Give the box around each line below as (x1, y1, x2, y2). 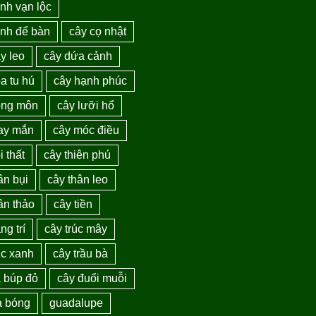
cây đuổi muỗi (57, 272, 128, 284)
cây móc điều (53, 123, 120, 136)
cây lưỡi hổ (57, 99, 115, 111)
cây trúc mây (44, 222, 108, 235)
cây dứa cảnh (44, 49, 113, 62)
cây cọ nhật (69, 25, 127, 37)
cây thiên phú (44, 148, 111, 161)
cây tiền (54, 197, 93, 210)
